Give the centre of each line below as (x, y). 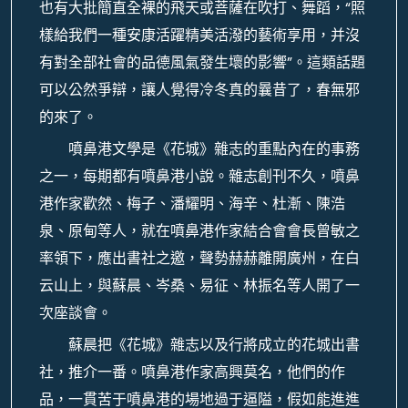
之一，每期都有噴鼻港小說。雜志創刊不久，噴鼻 (199, 176)
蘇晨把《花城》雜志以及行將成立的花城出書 (214, 345)
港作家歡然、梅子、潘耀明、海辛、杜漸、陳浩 (192, 204)
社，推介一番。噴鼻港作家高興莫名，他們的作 (192, 372)
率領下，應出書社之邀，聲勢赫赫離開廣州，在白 (199, 258)
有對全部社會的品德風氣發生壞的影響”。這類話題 (202, 62)
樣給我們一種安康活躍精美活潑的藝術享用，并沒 (199, 35)
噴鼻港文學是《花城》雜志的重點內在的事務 (214, 149)
